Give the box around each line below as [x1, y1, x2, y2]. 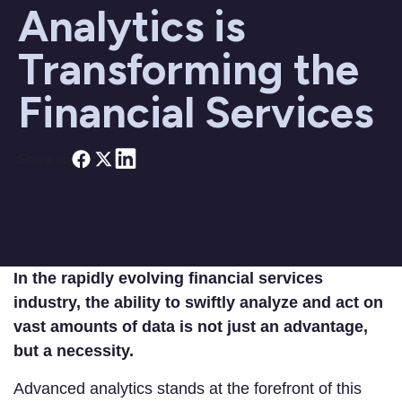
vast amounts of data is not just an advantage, [13, 318, 368, 336]
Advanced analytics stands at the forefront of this [13, 380, 362, 398]
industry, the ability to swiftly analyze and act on [13, 293, 383, 312]
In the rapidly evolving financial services [13, 269, 323, 288]
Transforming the [18, 43, 359, 96]
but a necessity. [13, 342, 134, 361]
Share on [18, 151, 70, 166]
